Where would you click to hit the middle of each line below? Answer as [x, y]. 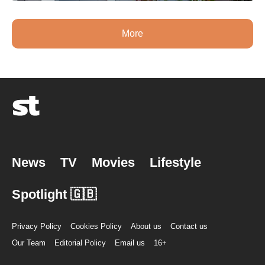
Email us [130, 243]
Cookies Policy [96, 227]
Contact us [189, 227]
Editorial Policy [80, 243]
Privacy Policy [37, 227]
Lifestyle [175, 163]
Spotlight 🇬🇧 [54, 195]
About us [146, 227]
